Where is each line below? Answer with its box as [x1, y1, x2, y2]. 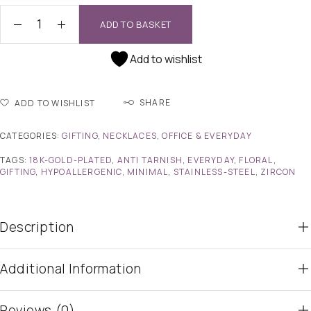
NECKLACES [103, 130, 158, 142]
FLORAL [239, 154, 274, 167]
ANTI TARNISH [117, 154, 183, 167]
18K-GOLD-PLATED [29, 154, 112, 167]
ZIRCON [260, 166, 296, 178]
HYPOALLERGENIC [40, 166, 122, 178]
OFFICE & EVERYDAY [162, 130, 252, 142]
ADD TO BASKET [100, 18, 172, 31]
